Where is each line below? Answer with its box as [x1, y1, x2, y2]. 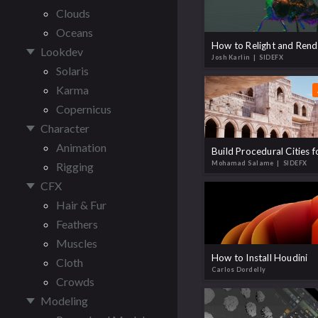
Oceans [56, 26, 93, 39]
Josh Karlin [212, 53, 252, 61]
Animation [56, 141, 106, 154]
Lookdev [40, 45, 83, 58]
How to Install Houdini [212, 251, 308, 263]
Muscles [56, 236, 97, 250]
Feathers [56, 217, 98, 231]
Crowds [56, 275, 94, 288]
